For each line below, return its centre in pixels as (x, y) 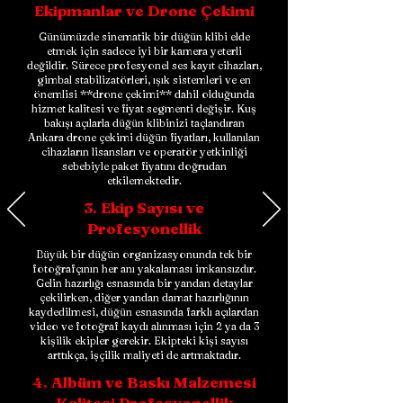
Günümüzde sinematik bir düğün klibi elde (144, 36)
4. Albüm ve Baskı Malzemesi (144, 382)
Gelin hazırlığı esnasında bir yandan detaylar (144, 283)
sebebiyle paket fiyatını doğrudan (144, 166)
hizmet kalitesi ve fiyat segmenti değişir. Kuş (144, 108)
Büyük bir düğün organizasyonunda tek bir (144, 254)
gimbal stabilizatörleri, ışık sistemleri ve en (144, 80)
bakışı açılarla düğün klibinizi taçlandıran (144, 123)
